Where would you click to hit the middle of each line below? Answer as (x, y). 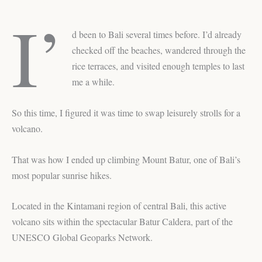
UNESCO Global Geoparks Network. (82, 237)
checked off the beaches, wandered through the (159, 50)
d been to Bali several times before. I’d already (157, 35)
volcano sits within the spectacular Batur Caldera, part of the (122, 222)
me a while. (94, 82)
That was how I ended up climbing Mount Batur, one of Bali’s (126, 159)
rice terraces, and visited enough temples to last (158, 66)
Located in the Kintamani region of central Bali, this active (119, 206)
